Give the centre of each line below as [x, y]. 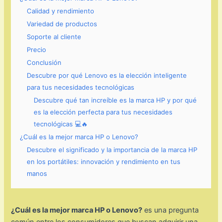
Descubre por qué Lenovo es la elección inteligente [107, 76]
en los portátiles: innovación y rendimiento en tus [104, 162]
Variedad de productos [62, 24]
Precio [37, 50]
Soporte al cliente [54, 37]
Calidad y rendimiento [61, 11]
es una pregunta [171, 210]
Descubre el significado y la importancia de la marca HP [112, 150]
